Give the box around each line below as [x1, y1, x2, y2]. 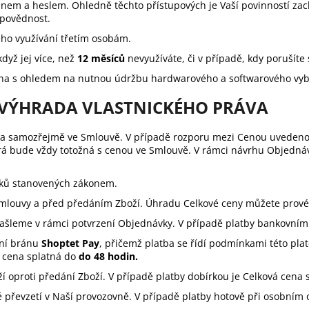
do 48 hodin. [79, 249, 138, 263]
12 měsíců [77, 51, 125, 65]
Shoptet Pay [41, 236, 99, 250]
